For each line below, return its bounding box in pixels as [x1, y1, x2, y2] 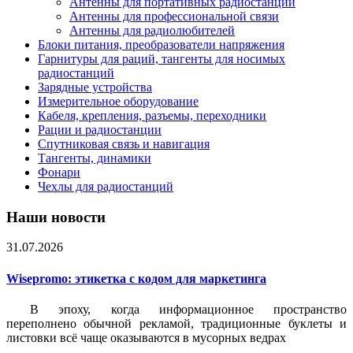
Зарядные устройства [38, 80, 152, 94]
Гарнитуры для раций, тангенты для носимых [38, 52, 285, 65]
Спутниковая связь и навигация [38, 137, 210, 150]
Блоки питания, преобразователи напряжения [38, 38, 284, 51]
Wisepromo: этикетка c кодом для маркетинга [6, 271, 266, 285]
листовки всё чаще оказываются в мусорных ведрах [6, 330, 286, 344]
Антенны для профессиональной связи [69, 9, 279, 23]
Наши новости [6, 208, 106, 225]
